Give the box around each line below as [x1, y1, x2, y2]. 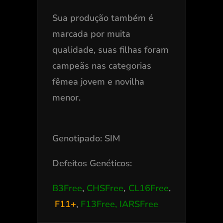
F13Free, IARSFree [80, 198, 158, 210]
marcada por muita [52, 27, 130, 40]
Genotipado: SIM [52, 132, 120, 144]
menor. [52, 91, 83, 104]
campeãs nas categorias [52, 59, 151, 72]
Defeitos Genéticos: [52, 157, 134, 169]
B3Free [52, 182, 82, 194]
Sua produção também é [52, 11, 153, 24]
